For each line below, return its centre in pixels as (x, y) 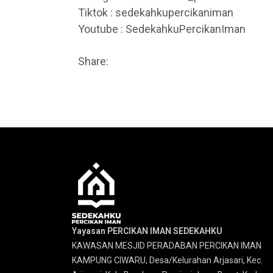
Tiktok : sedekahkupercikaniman (156, 12)
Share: (93, 61)
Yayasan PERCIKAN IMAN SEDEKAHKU (147, 231)
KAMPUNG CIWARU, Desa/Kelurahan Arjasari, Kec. (167, 260)
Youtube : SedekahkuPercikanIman (162, 29)
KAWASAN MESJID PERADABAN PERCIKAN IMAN (167, 246)
